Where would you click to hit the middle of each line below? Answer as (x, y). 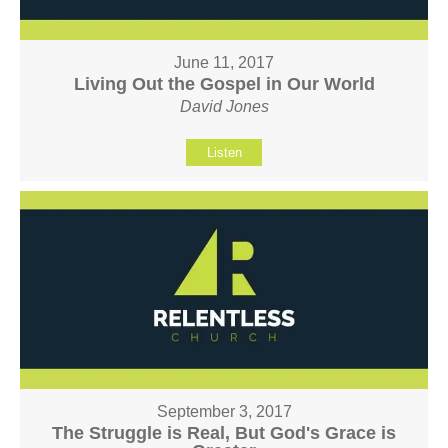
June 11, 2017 (224, 63)
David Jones (224, 107)
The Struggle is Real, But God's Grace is (224, 432)
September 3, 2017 (224, 411)
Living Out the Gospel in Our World (224, 84)
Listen (224, 153)
